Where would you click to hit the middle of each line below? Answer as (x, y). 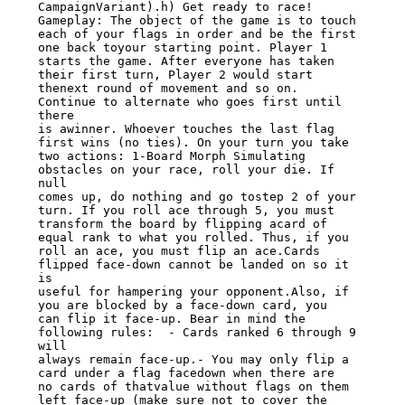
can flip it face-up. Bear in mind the (171, 319)
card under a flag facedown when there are (186, 373)
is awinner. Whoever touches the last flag (186, 129)
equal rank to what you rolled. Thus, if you (193, 238)
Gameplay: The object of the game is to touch (197, 21)
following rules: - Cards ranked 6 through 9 (197, 333)
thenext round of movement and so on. (168, 89)
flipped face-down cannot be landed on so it (193, 265)
